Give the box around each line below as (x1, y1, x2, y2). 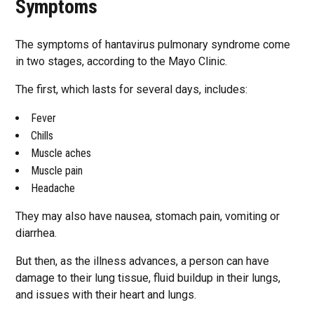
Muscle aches (31, 146, 92, 160)
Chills (31, 129, 54, 142)
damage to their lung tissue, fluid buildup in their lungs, (15, 271, 281, 285)
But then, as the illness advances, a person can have (15, 254, 270, 268)
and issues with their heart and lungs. (15, 288, 197, 301)
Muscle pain (31, 164, 83, 177)
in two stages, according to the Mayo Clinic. (15, 55, 228, 68)
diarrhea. (15, 226, 57, 240)
